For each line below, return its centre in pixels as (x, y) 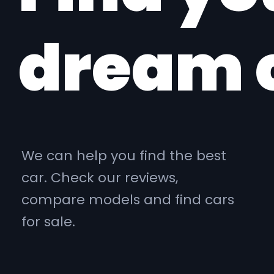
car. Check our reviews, (100, 178)
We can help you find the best (124, 156)
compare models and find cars (128, 200)
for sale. (48, 222)
